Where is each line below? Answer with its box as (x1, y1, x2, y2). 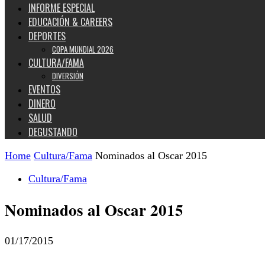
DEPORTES (28, 29, 66, 43)
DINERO (28, 96, 56, 111)
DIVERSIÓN (52, 70, 83, 82)
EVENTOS (28, 82, 60, 96)
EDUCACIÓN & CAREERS (28, 15, 112, 29)
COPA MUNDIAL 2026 (52, 43, 114, 55)
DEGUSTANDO (28, 125, 77, 139)
